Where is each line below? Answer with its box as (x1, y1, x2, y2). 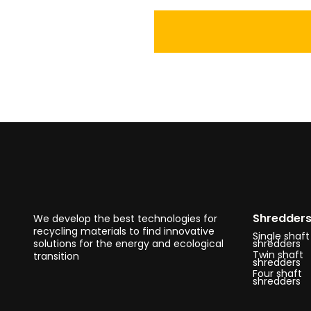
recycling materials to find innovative (33, 224, 215, 238)
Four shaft (252, 267, 302, 280)
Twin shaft (252, 248, 303, 262)
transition (33, 249, 79, 263)
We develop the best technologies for (33, 212, 217, 226)
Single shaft (252, 229, 310, 243)
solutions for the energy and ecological (33, 237, 224, 251)
